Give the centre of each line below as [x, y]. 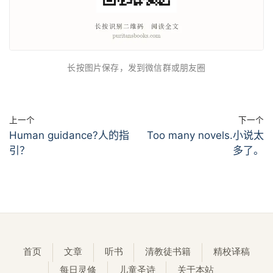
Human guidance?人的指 [69, 135]
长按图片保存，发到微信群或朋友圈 [136, 67]
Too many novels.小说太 [205, 135]
